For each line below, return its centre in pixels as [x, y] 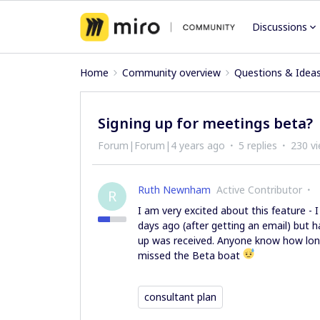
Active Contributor [259, 190]
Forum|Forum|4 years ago [161, 145]
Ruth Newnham [174, 190]
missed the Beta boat [190, 255]
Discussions [280, 27]
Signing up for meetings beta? [205, 123]
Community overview [171, 72]
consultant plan [180, 297]
